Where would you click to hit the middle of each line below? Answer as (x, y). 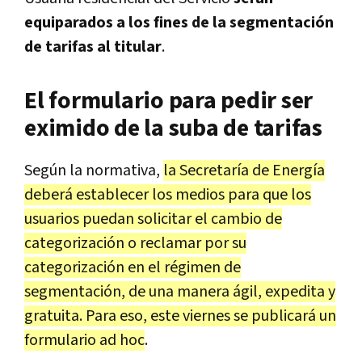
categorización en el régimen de (133, 268)
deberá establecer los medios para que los (168, 195)
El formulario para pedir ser (168, 101)
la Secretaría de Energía (244, 171)
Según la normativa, (94, 171)
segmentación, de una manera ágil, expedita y (180, 292)
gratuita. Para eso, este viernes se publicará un (180, 316)
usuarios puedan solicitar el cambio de (153, 219)
